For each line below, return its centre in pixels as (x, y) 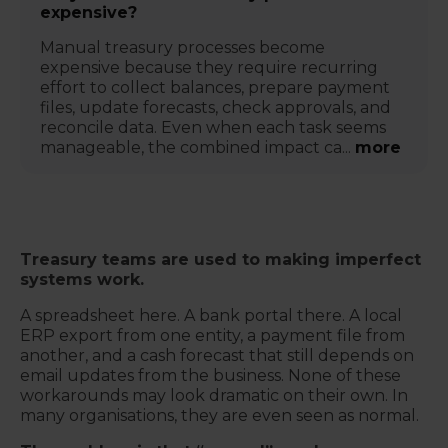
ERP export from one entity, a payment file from (212, 335)
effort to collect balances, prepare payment (215, 87)
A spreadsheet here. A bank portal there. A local (211, 315)
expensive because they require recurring (209, 67)
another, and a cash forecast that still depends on (217, 355)
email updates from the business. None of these (210, 375)
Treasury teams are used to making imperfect (220, 259)
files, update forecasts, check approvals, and (215, 107)
